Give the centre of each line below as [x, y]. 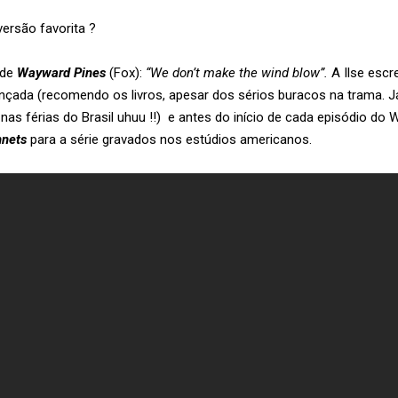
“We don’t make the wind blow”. [237, 73]
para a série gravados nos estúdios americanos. [169, 139]
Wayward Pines [61, 73]
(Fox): [126, 73]
